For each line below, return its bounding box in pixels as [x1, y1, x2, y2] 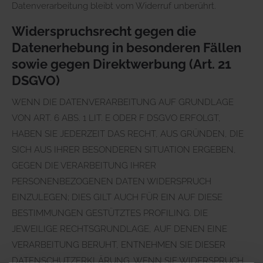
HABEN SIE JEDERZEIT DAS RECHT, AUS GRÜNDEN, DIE [12, 128, 244, 139]
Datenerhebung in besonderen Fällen [12, 39, 241, 55]
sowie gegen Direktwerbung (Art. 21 [12, 56, 231, 72]
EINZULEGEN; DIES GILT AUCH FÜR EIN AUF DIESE [12, 191, 222, 203]
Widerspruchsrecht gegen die [12, 23, 196, 39]
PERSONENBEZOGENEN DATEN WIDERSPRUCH [12, 176, 211, 187]
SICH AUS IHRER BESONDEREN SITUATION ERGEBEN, [12, 144, 236, 155]
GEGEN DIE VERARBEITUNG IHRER [12, 160, 156, 171]
